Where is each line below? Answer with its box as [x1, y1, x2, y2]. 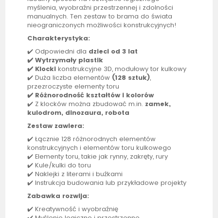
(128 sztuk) [112, 73, 150, 83]
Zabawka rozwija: [27, 191, 90, 201]
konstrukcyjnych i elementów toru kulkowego [27, 143, 172, 153]
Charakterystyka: [27, 34, 91, 43]
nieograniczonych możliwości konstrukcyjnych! [27, 20, 177, 30]
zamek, [145, 99, 171, 109]
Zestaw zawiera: [27, 121, 85, 131]
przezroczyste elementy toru [27, 82, 120, 91]
